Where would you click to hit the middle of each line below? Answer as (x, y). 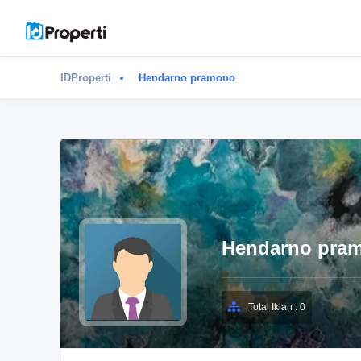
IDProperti (86, 78)
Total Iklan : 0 (277, 307)
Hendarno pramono (187, 78)
